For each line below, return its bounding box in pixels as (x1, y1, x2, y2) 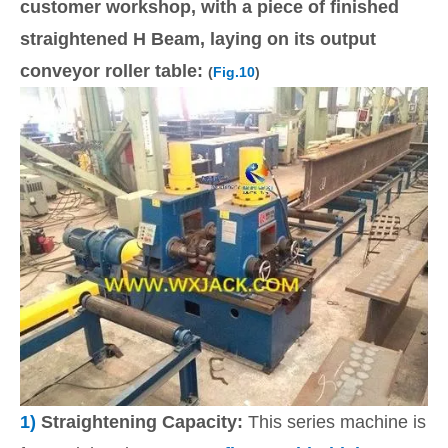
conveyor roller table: (20, 60, 208, 81)
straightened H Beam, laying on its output (20, 28, 376, 49)
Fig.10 (213, 63, 255, 80)
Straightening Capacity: (36, 412, 243, 433)
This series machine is (243, 412, 426, 433)
